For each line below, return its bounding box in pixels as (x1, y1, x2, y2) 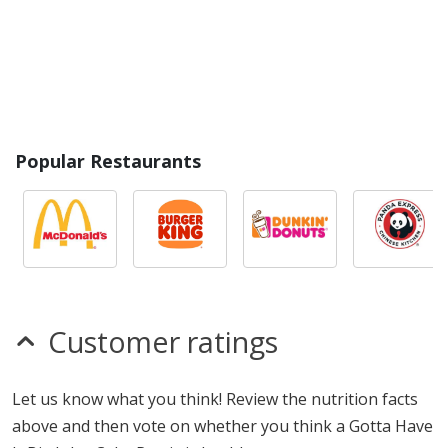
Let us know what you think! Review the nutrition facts (12, 388, 418, 410)
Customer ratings (48, 322, 278, 361)
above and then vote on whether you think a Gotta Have (12, 415, 433, 437)
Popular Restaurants (15, 149, 201, 173)
